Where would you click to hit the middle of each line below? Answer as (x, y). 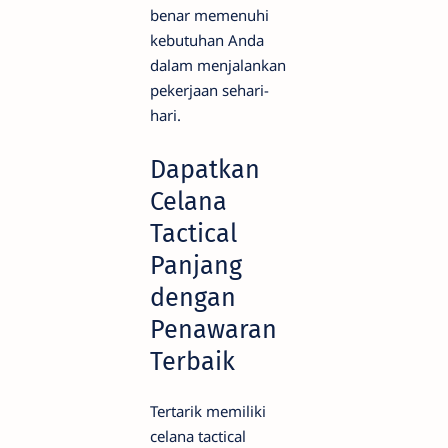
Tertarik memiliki (208, 410)
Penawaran (213, 329)
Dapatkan (205, 169)
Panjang (196, 265)
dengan (193, 297)
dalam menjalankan (218, 65)
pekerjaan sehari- (209, 90)
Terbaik (192, 361)
